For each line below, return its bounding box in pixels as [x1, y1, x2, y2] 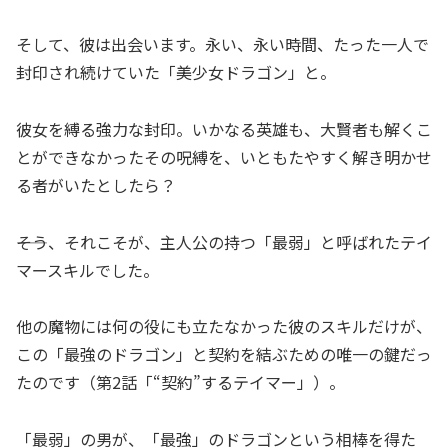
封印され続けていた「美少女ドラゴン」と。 [16, 59, 336, 84]
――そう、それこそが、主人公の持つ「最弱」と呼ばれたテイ [16, 229, 432, 254]
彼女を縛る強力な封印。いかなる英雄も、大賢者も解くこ [16, 116, 432, 141]
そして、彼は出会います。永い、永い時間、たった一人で [16, 31, 429, 56]
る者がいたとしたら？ [16, 172, 176, 197]
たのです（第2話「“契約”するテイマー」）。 [16, 370, 345, 395]
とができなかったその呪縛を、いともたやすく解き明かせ [16, 144, 432, 169]
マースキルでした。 [16, 257, 159, 282]
